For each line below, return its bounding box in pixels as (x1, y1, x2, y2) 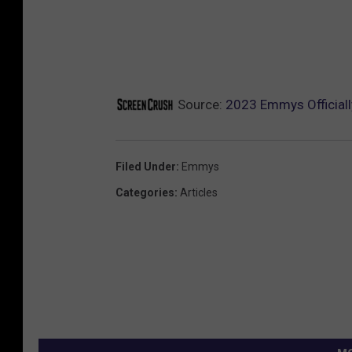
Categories (115, 186, 174, 200)
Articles (180, 186, 218, 200)
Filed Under (115, 160, 176, 174)
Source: (174, 97, 225, 113)
